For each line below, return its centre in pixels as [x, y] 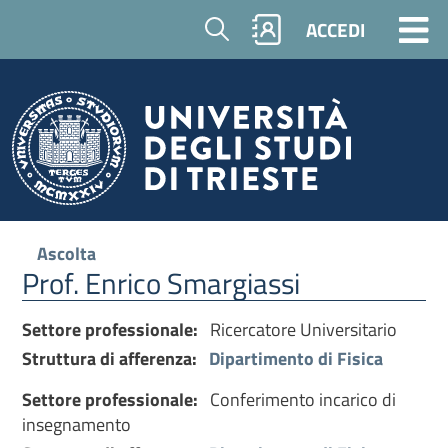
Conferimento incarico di [303, 399]
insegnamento [77, 424]
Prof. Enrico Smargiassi [161, 283]
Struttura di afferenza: [116, 358]
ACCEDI [335, 29]
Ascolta [67, 253]
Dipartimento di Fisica [296, 358]
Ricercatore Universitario [304, 329]
